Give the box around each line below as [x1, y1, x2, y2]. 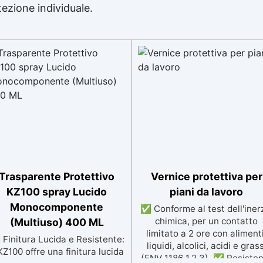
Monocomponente [10, 201, 103, 213]
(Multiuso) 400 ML [9, 216, 104, 228]
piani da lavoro [170, 186, 243, 198]
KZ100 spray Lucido [6, 186, 107, 198]
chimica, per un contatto [155, 215, 258, 227]
